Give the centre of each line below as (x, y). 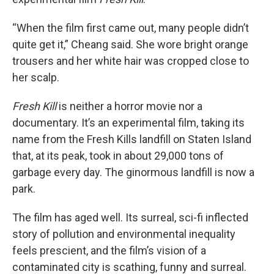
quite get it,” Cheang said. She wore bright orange (130, 44)
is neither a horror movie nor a (129, 106)
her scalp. (36, 77)
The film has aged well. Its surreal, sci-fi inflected (130, 217)
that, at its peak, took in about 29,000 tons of (118, 156)
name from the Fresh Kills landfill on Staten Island (132, 139)
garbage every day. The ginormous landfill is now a (133, 172)
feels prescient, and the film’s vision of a (109, 250)
